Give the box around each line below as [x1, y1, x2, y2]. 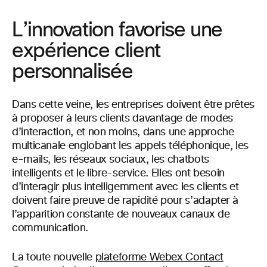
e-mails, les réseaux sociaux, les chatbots [12, 154, 209, 165]
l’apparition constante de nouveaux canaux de [12, 209, 230, 220]
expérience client [12, 41, 160, 61]
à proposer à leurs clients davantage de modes [12, 113, 233, 124]
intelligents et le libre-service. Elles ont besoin [12, 167, 225, 179]
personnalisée [12, 61, 138, 82]
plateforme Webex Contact [95, 252, 223, 263]
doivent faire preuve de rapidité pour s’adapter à [12, 195, 238, 206]
